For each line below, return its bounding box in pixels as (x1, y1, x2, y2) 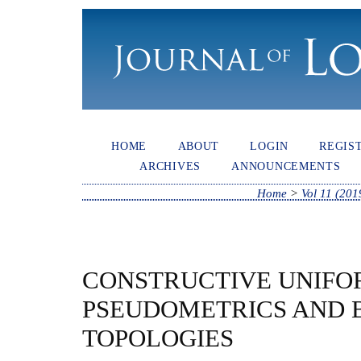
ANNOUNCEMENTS (231, 159, 341, 172)
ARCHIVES (139, 159, 201, 172)
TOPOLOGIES (82, 323, 234, 352)
